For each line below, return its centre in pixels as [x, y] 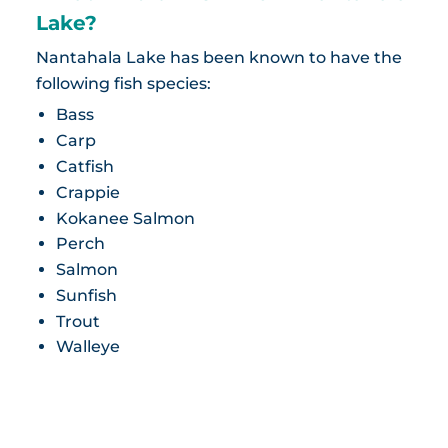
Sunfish [86, 295]
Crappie [87, 192]
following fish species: [123, 84]
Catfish [84, 166]
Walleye [87, 347]
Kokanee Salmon [125, 218]
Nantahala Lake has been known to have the [218, 58]
